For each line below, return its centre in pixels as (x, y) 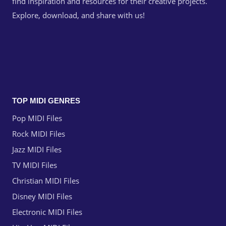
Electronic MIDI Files (47, 212)
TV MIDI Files (35, 165)
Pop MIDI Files (37, 118)
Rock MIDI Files (39, 134)
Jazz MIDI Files (37, 150)
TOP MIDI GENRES (46, 101)
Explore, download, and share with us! (78, 15)
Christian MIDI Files (46, 181)
